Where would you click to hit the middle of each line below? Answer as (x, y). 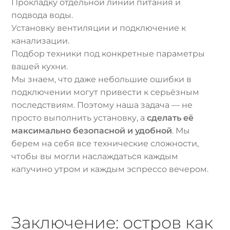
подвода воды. (42, 15)
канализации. (41, 41)
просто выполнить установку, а (79, 118)
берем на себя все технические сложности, (105, 143)
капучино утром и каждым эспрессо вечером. (110, 169)
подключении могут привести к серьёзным (106, 92)
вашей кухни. (40, 66)
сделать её (170, 118)
